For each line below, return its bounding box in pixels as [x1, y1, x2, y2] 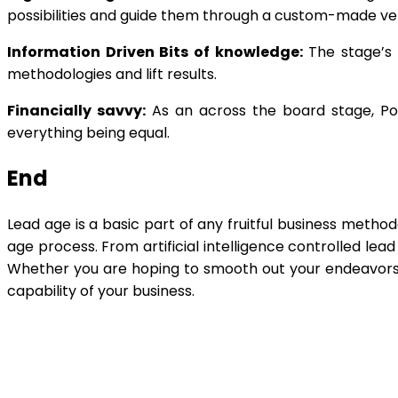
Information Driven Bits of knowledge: [7, 42, 303, 63]
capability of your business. [7, 281, 195, 302]
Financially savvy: [7, 100, 146, 122]
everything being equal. [7, 123, 170, 144]
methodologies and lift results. [7, 64, 217, 85]
